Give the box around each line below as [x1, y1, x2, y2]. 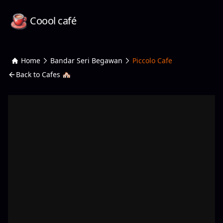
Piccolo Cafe [132, 56, 172, 65]
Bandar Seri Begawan [50, 56, 122, 65]
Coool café [30, 14, 76, 27]
